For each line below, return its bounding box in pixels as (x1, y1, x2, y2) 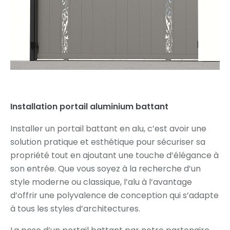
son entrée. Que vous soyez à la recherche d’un (10, 162, 201, 175)
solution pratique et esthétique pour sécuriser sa (10, 136, 205, 148)
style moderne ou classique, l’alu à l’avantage (10, 176, 192, 188)
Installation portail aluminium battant (10, 100, 168, 112)
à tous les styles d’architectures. (10, 202, 140, 215)
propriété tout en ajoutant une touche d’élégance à (10, 149, 219, 161)
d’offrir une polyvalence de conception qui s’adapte (10, 189, 219, 201)
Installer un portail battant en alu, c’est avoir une (10, 122, 206, 135)
